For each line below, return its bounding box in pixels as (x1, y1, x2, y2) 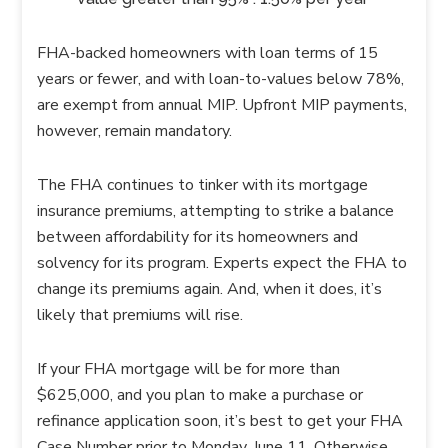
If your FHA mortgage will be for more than (37, 358, 341, 380)
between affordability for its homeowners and (37, 226, 359, 248)
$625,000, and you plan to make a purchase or (37, 384, 364, 406)
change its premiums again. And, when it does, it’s (37, 278, 383, 300)
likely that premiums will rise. (37, 304, 244, 326)
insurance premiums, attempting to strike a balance (37, 200, 395, 222)
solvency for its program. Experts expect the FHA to (37, 252, 408, 274)
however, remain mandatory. (37, 120, 233, 142)
